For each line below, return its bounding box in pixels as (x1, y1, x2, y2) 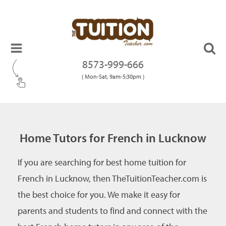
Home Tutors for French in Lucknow (20, 130, 206, 145)
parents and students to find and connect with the (18, 205, 207, 216)
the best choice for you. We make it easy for (18, 189, 180, 200)
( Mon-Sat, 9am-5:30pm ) (82, 72, 144, 80)
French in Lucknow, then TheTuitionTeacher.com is (18, 173, 207, 184)
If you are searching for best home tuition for (18, 156, 186, 168)
